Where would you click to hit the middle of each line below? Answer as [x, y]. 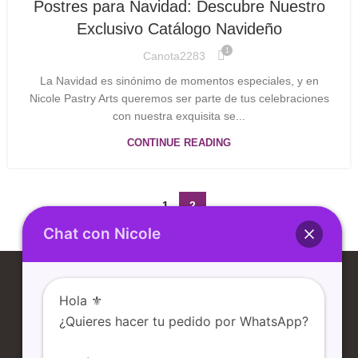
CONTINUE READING [179, 143]
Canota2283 [174, 56]
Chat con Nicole [102, 234]
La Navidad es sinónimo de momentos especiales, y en [179, 81]
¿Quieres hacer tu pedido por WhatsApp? [184, 321]
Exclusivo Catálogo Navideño [179, 29]
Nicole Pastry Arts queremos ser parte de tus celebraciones [179, 98]
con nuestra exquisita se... [179, 116]
